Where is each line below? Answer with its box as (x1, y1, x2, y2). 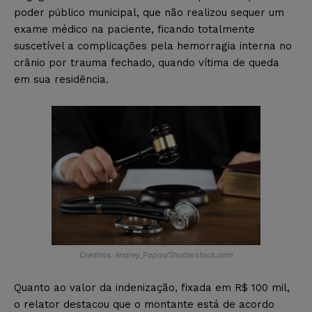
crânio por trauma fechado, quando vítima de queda (14, 56, 279, 70)
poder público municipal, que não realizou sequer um (14, 6, 284, 19)
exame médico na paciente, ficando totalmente (14, 23, 255, 36)
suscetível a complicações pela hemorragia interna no (14, 40, 292, 53)
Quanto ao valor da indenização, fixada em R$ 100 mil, (14, 281, 290, 295)
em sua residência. (14, 73, 109, 86)
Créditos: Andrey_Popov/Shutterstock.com (79, 250, 233, 260)
